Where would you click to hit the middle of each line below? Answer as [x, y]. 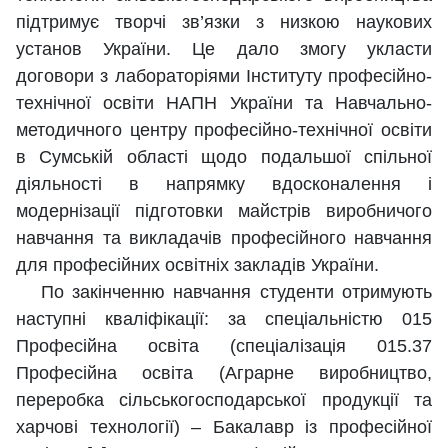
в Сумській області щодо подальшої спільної [224, 157]
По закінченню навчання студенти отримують [224, 292]
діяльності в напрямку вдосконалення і [224, 184]
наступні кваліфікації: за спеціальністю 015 [224, 319]
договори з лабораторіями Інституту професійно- [224, 76]
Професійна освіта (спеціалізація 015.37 [224, 346]
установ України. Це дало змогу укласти [224, 49]
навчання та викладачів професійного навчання [224, 238]
